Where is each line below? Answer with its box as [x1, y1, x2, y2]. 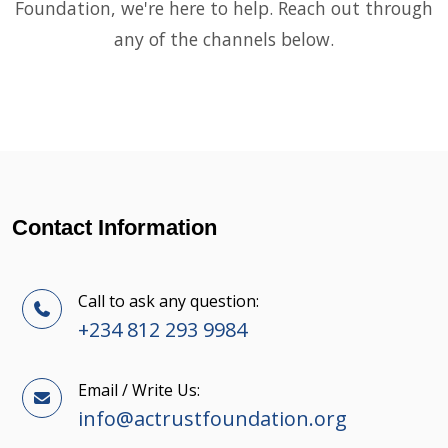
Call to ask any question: [78, 290, 259, 313]
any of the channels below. [114, 27, 334, 52]
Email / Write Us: [78, 379, 200, 402]
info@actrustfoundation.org [78, 405, 347, 433]
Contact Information [12, 215, 217, 241]
